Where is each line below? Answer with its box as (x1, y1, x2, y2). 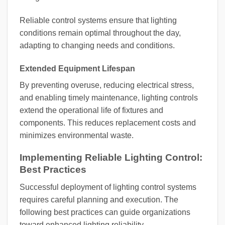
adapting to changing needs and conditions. (20, 41, 175, 50)
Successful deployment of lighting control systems (20, 182, 196, 191)
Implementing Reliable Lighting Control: (20, 152, 202, 163)
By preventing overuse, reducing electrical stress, (20, 80, 194, 89)
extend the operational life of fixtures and (20, 105, 163, 115)
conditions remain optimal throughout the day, (20, 28, 181, 37)
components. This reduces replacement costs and (20, 118, 196, 127)
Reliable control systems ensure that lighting (20, 16, 177, 25)
